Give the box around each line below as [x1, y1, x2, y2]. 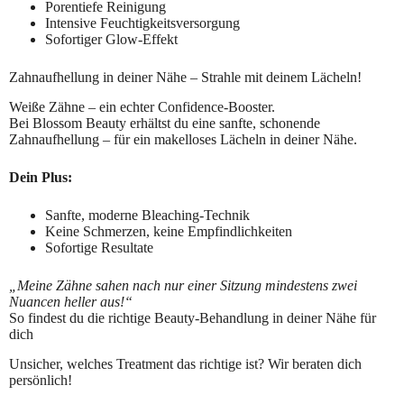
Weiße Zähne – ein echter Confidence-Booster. [9, 98, 275, 115]
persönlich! [9, 372, 72, 388]
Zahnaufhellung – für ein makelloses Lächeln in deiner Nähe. [9, 131, 357, 147]
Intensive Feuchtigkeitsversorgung [45, 14, 240, 31]
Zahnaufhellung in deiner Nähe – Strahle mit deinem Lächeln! [9, 69, 362, 85]
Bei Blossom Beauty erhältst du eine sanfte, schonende [9, 115, 320, 131]
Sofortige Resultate [45, 239, 153, 255]
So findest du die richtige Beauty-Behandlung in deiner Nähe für [9, 309, 376, 326]
